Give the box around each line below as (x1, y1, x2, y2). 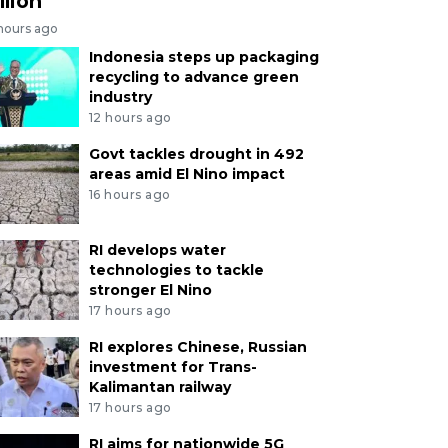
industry (88, 88, 152, 107)
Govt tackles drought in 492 (88, 145, 304, 164)
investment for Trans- (88, 357, 257, 376)
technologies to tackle (88, 261, 264, 280)
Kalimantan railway (88, 377, 231, 396)
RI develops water (88, 241, 226, 260)
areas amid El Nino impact (88, 165, 285, 184)
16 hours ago (88, 186, 171, 202)
